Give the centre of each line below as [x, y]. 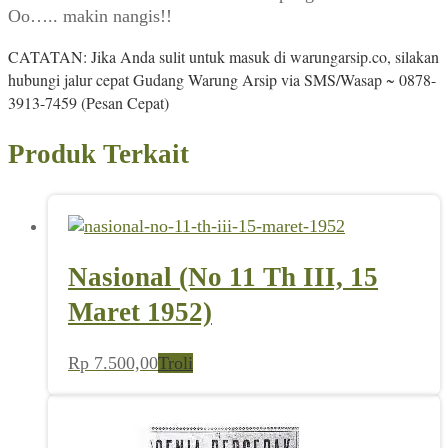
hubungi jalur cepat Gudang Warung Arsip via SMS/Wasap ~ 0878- [222, 79]
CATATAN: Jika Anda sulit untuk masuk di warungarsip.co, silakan [223, 56]
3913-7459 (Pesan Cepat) [88, 102]
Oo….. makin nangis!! [90, 15]
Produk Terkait [98, 154]
